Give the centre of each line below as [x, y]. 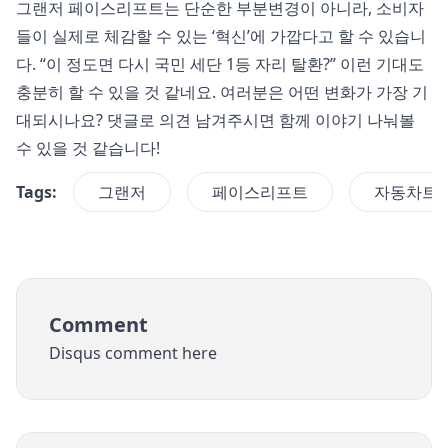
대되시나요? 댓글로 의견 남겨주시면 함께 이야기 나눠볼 [215, 120]
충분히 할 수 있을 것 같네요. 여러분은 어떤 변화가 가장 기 [222, 92]
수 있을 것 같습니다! [88, 148]
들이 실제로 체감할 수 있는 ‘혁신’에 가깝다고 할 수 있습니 [221, 36]
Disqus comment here [133, 353]
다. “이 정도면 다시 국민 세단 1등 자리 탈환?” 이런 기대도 [220, 64]
